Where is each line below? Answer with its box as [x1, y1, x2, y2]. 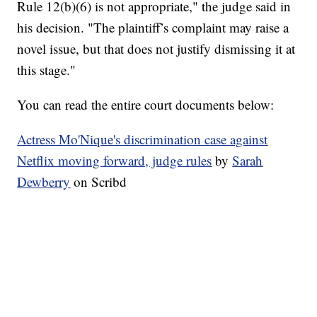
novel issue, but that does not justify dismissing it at [17, 40, 296, 58]
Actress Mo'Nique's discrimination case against [17, 130, 268, 149]
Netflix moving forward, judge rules [17, 151, 212, 170]
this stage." [17, 61, 76, 79]
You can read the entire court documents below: [17, 96, 275, 114]
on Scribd [70, 173, 127, 191]
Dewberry [17, 173, 71, 191]
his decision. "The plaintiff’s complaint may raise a [17, 18, 289, 37]
